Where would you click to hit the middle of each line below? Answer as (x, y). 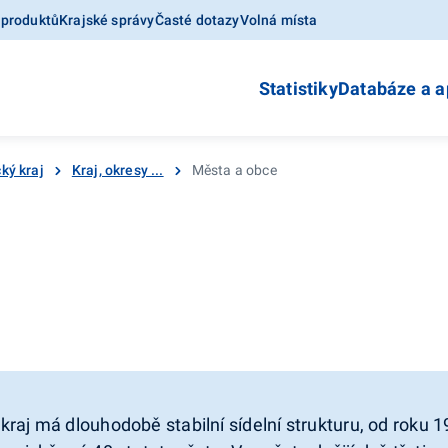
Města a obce (234, 170)
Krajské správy (107, 20)
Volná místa (278, 20)
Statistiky (298, 88)
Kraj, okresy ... (117, 170)
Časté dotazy (197, 20)
